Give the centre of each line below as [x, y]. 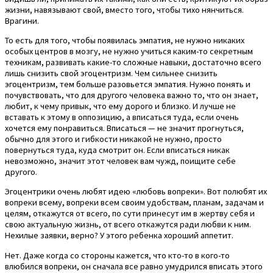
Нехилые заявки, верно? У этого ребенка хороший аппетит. [119, 236]
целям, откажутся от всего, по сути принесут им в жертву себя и [130, 214]
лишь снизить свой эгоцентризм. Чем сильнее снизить [111, 73]
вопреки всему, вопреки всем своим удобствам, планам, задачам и [134, 203]
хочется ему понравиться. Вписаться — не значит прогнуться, [124, 128]
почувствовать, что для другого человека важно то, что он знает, [132, 95]
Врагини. [22, 20]
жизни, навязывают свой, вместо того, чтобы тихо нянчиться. [124, 9]
